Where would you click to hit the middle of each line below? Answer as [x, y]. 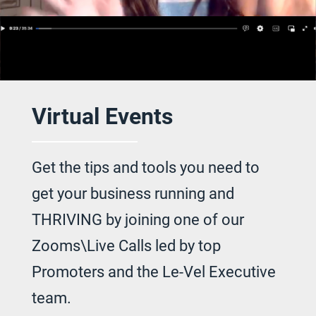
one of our [208, 219]
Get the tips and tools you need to [145, 166]
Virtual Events [102, 115]
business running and [162, 193]
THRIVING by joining [102, 219]
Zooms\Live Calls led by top [126, 245]
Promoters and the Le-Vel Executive [153, 271]
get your [61, 193]
